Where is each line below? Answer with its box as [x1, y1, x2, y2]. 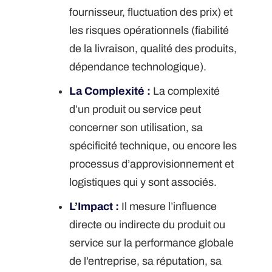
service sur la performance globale [69, 237, 234, 250]
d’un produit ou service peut [69, 103, 202, 116]
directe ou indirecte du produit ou [69, 219, 226, 231]
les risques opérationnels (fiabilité [69, 24, 229, 37]
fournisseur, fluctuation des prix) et [69, 6, 233, 19]
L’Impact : [69, 200, 120, 213]
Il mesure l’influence [119, 200, 217, 213]
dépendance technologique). [69, 61, 207, 73]
